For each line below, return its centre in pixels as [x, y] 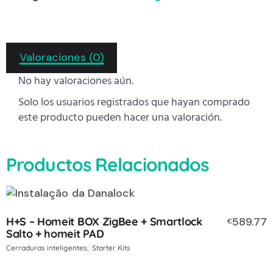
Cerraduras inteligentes [47, 248]
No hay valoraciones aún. [76, 81]
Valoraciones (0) [62, 57]
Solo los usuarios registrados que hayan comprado [134, 102]
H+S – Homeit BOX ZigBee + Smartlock [104, 222]
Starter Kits [111, 248]
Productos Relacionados [108, 165]
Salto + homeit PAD [55, 234]
